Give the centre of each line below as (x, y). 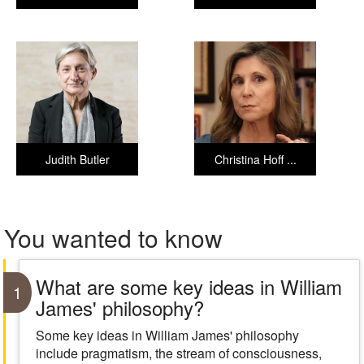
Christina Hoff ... (255, 159)
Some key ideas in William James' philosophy (167, 335)
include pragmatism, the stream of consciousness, (178, 353)
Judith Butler (77, 159)
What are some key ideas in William (188, 286)
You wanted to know (113, 238)
